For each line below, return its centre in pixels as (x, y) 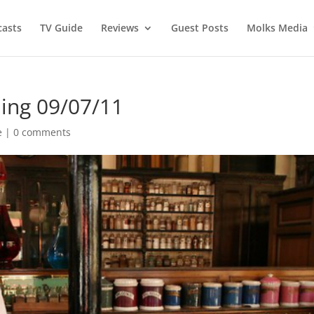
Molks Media (277, 28)
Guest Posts (199, 28)
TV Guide (61, 28)
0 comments (42, 132)
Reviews (120, 28)
